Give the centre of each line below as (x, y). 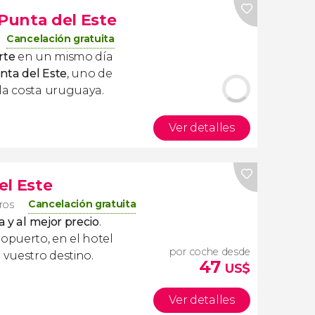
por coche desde (210, 252)
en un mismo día (64, 57)
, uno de (89, 73)
